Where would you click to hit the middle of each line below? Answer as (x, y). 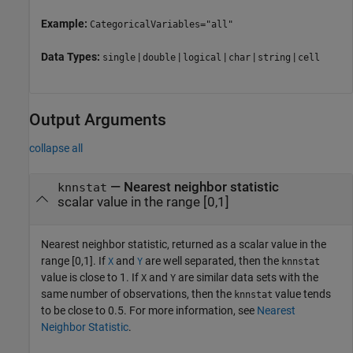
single (119, 58)
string (274, 58)
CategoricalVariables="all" (162, 25)
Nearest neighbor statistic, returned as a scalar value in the (184, 244)
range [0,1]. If (74, 260)
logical (202, 58)
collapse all (56, 149)
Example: (65, 24)
